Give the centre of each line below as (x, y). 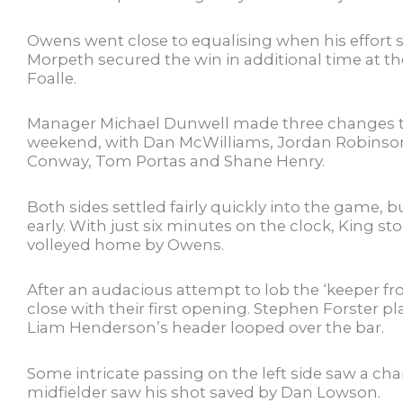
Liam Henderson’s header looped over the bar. (206, 328)
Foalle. (52, 78)
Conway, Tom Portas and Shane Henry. (176, 161)
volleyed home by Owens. (125, 244)
